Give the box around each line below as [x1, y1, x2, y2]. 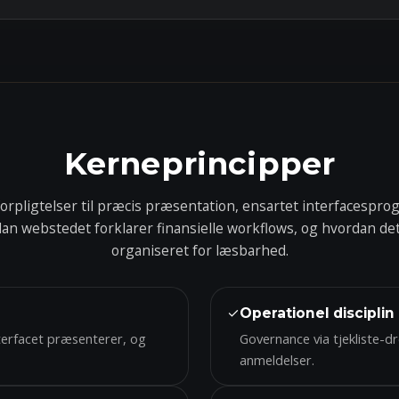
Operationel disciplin [240, 305, 395, 322]
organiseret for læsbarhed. [110, 240, 289, 260]
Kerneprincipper [63, 144, 336, 183]
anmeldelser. [240, 351, 314, 369]
